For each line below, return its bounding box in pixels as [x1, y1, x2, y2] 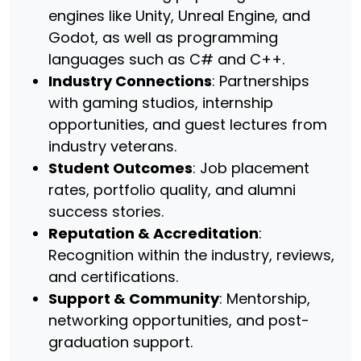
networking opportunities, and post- [48, 310, 309, 330]
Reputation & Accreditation [48, 223, 259, 243]
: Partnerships [212, 71, 309, 91]
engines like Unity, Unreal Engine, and [48, 6, 310, 26]
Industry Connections [48, 71, 212, 91]
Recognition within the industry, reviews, [48, 245, 334, 265]
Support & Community [48, 288, 219, 309]
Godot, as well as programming [48, 27, 278, 48]
